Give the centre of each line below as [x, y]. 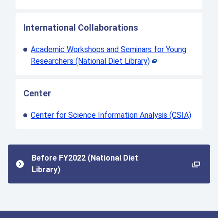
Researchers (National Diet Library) [90, 61]
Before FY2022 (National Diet [85, 158]
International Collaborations [81, 28]
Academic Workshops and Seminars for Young [109, 50]
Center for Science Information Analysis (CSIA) [111, 115]
